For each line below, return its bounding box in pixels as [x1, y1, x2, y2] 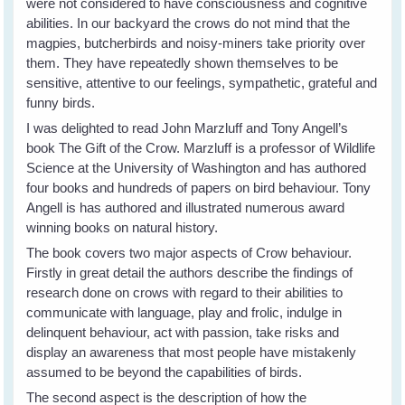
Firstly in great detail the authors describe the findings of [26, 264, 353, 280]
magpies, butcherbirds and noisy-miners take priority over [26, 34, 366, 51]
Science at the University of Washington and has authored [26, 159, 367, 175]
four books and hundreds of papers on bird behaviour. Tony [26, 179, 372, 195]
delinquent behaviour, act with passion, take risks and [26, 324, 340, 340]
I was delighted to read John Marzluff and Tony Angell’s [26, 119, 349, 136]
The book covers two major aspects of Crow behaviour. [26, 244, 353, 260]
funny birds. [26, 94, 96, 110]
